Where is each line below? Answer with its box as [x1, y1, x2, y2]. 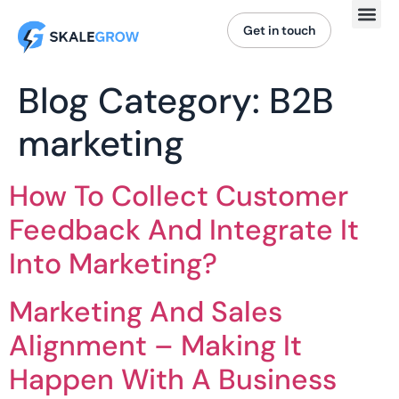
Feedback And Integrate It [9, 211, 359, 249]
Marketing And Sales [9, 293, 282, 331]
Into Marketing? [9, 245, 217, 283]
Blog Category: [18, 77, 269, 125]
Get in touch [243, 22, 316, 39]
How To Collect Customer [9, 177, 348, 216]
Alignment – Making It [9, 327, 302, 365]
